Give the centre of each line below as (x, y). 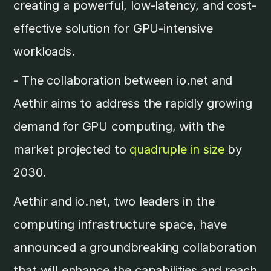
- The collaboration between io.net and (123, 81)
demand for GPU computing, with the (119, 127)
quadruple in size (177, 150)
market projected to (72, 150)
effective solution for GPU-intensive (113, 29)
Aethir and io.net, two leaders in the (114, 202)
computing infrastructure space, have (120, 225)
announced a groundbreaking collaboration (135, 248)
